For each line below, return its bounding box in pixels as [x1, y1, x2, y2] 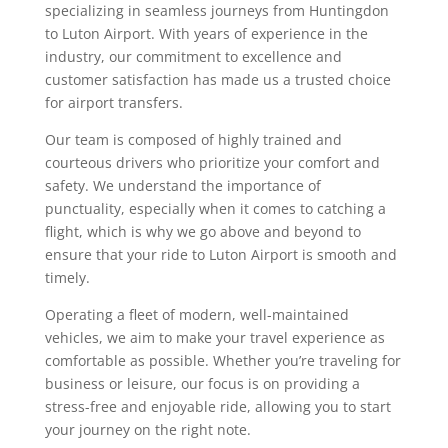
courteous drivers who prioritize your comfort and [44, 152, 380, 172]
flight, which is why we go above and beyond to [44, 221, 361, 241]
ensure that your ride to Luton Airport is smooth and [44, 244, 397, 264]
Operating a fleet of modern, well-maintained [44, 304, 349, 324]
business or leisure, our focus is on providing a [44, 373, 360, 393]
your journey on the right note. [44, 419, 251, 439]
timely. [44, 267, 90, 287]
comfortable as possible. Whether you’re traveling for [44, 350, 401, 370]
